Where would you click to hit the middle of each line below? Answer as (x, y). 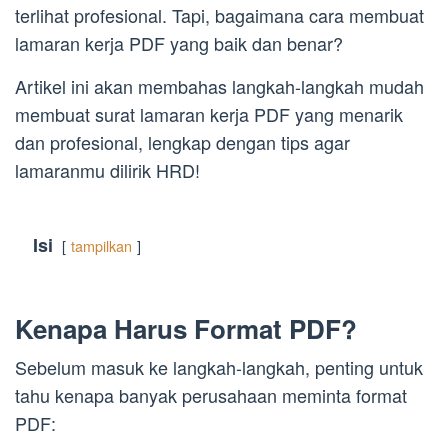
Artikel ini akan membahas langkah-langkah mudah (219, 86)
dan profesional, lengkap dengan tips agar (182, 142)
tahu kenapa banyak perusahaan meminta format (211, 395)
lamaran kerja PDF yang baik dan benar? (179, 43)
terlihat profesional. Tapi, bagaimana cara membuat (219, 15)
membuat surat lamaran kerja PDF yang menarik (209, 114)
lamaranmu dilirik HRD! (107, 170)
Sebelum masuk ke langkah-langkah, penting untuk (219, 367)
